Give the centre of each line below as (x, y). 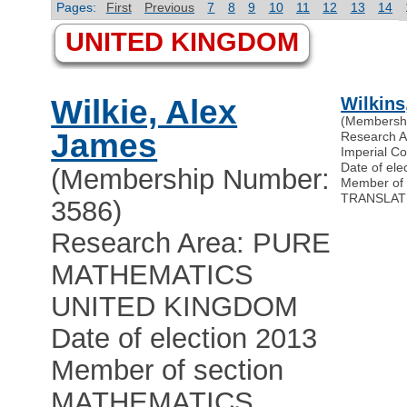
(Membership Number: (191, 180)
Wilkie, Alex (144, 113)
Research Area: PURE (191, 243)
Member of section (168, 371)
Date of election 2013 (184, 339)
